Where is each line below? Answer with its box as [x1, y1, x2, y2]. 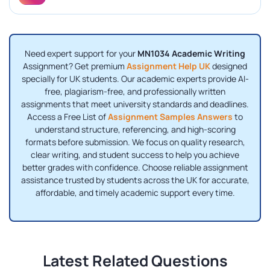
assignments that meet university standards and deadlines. [21, 98, 249, 110]
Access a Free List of [27, 111, 108, 123]
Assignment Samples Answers [108, 111, 233, 123]
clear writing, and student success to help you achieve [31, 149, 239, 161]
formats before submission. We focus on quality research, [25, 136, 245, 148]
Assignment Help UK [127, 60, 210, 72]
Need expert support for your [25, 48, 137, 60]
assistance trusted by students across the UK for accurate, [20, 174, 250, 186]
